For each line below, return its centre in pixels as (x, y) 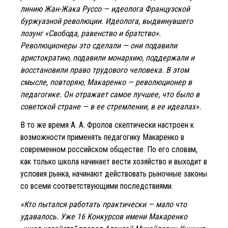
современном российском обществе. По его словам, (109, 149)
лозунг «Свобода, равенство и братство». (91, 33)
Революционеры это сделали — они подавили (99, 45)
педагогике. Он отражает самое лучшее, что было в (110, 94)
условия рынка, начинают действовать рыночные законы (114, 174)
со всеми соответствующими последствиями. (97, 186)
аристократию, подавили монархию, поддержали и (107, 58)
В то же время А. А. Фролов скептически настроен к (107, 125)
